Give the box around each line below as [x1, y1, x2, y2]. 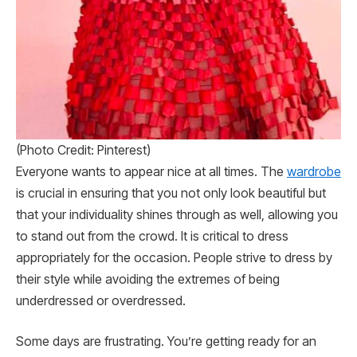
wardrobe [287, 163, 341, 179]
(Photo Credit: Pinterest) [16, 142, 151, 158]
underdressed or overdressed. [16, 292, 186, 308]
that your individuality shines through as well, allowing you [16, 206, 338, 222]
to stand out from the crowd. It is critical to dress [16, 228, 288, 244]
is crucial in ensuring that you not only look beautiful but [16, 185, 326, 201]
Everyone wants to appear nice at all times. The [16, 163, 287, 179]
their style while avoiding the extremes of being [16, 271, 280, 287]
